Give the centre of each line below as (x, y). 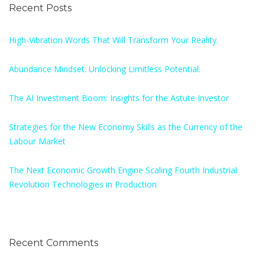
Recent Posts (40, 8)
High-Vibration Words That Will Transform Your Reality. (114, 40)
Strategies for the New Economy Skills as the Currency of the (126, 127)
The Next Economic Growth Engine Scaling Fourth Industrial (123, 170)
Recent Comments (54, 243)
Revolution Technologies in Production (83, 185)
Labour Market (37, 141)
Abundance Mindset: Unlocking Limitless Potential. (105, 69)
